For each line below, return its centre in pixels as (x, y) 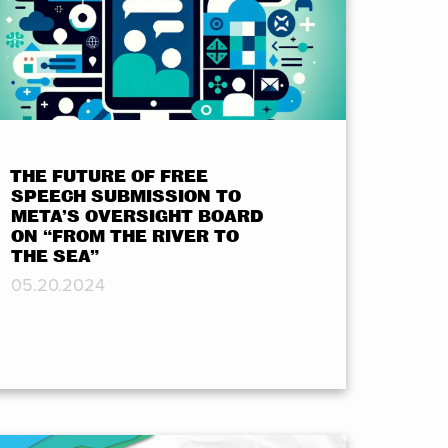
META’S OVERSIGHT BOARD (137, 217)
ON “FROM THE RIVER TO (125, 237)
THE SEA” (55, 257)
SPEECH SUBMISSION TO (126, 197)
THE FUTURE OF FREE (109, 177)
